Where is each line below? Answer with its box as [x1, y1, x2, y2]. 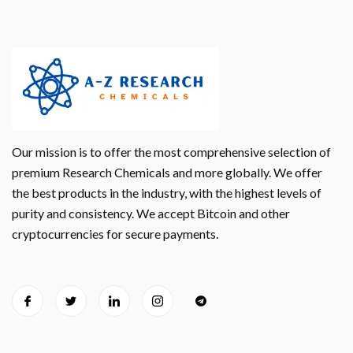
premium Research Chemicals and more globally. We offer [12, 164, 322, 180]
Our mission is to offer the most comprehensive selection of [12, 143, 331, 159]
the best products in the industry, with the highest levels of [12, 184, 321, 200]
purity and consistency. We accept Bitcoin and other [12, 205, 290, 221]
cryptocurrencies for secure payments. [12, 225, 218, 241]
